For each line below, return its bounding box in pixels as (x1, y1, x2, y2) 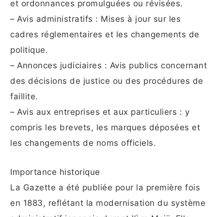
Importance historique (10, 167, 100, 177)
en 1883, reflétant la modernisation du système (10, 198, 205, 208)
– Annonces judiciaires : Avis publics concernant (10, 61, 207, 71)
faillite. (10, 92, 38, 102)
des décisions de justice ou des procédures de (10, 76, 203, 86)
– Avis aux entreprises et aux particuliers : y (10, 107, 189, 117)
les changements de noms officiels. (10, 138, 156, 148)
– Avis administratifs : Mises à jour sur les (10, 14, 181, 24)
